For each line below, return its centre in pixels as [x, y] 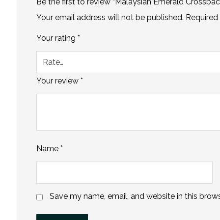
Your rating [57, 38]
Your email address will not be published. [110, 18]
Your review [58, 81]
